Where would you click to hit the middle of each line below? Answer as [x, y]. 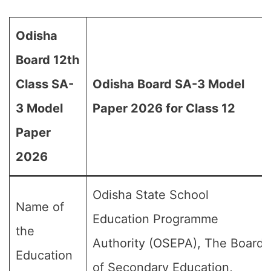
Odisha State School [151, 195]
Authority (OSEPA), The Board [178, 243]
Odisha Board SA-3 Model [168, 84]
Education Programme [155, 219]
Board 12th [47, 60]
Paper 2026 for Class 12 [164, 108]
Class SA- [45, 84]
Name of [40, 207]
